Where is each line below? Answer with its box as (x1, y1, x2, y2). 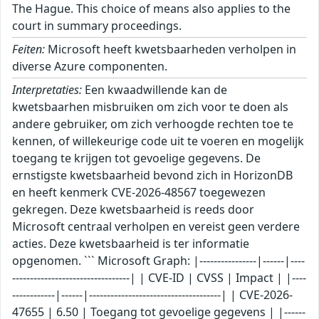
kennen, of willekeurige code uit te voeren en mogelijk (12, 133, 304, 150)
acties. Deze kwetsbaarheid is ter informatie (12, 236, 249, 252)
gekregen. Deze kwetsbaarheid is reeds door (12, 202, 254, 218)
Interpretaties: (12, 82, 82, 98)
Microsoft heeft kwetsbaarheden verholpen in (45, 41, 296, 58)
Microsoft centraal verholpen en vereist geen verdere (12, 219, 300, 235)
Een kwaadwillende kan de (82, 82, 227, 98)
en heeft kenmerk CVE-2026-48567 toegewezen (12, 184, 266, 201)
